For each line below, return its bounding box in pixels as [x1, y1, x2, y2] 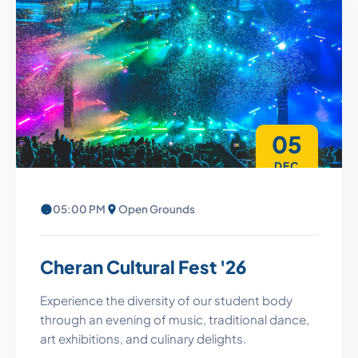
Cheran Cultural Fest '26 [40, 255, 247, 278]
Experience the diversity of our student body [40, 292, 292, 308]
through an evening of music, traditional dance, [40, 311, 309, 327]
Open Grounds [118, 201, 195, 216]
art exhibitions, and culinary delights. [40, 330, 246, 346]
